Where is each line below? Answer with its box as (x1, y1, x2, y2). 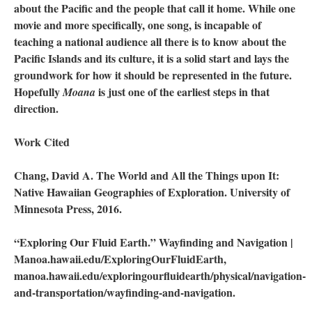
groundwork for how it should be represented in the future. (14, 66, 292, 83)
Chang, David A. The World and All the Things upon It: (14, 166, 279, 183)
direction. (14, 100, 58, 116)
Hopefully (14, 83, 63, 100)
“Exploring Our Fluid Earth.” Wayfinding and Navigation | (14, 233, 293, 250)
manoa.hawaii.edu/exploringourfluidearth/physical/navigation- (14, 267, 306, 283)
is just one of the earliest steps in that (95, 83, 270, 100)
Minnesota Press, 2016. (14, 200, 125, 217)
